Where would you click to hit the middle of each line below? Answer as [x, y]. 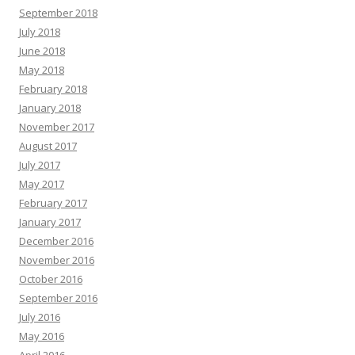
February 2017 [53, 203]
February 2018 [53, 89]
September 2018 [58, 13]
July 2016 [40, 317]
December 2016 [56, 241]
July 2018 [40, 32]
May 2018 [42, 70]
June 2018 [42, 51]
